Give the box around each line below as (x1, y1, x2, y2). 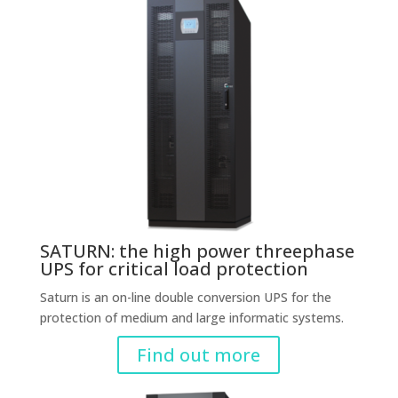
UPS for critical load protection (39, 257, 308, 281)
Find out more (137, 343, 261, 367)
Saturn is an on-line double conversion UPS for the (39, 289, 331, 306)
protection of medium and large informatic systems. (39, 309, 344, 326)
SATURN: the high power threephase (39, 239, 354, 263)
